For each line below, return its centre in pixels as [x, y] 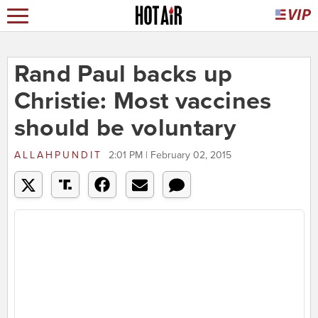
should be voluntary [125, 128]
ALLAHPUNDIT [58, 155]
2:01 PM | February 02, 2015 [170, 155]
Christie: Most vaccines [143, 102]
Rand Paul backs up [123, 75]
